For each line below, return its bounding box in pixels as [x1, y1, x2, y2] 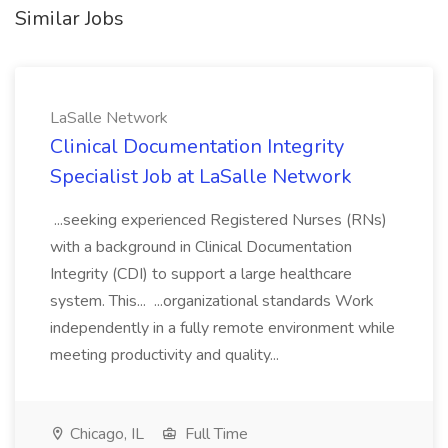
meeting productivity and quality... [50, 344, 283, 366]
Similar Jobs [15, 5, 124, 32]
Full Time [181, 423, 248, 445]
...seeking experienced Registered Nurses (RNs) [50, 209, 387, 231]
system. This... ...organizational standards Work [50, 290, 374, 312]
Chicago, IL [66, 423, 144, 445]
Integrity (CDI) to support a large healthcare [50, 263, 352, 285]
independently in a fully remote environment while [50, 317, 395, 339]
